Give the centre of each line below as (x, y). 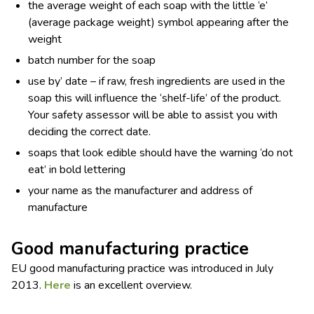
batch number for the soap (92, 61)
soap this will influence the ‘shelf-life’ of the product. (155, 98)
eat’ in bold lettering (77, 170)
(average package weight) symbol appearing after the (158, 23)
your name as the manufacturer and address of (140, 191)
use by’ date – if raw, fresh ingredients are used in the (157, 82)
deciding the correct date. (89, 132)
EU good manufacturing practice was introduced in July (142, 269)
